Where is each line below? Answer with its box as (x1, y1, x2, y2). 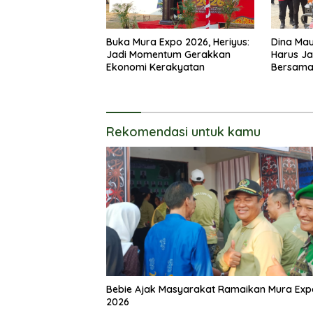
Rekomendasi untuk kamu (106, 123, 261, 140)
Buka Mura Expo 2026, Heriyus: (106, 35, 249, 48)
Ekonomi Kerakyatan (106, 60, 205, 73)
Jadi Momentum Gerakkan (106, 48, 231, 61)
